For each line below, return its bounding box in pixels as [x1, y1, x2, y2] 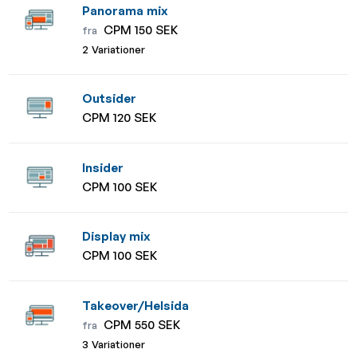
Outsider [82, 91, 137, 107]
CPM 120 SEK [82, 110, 157, 126]
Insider [82, 159, 124, 175]
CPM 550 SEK [100, 316, 181, 332]
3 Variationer [82, 337, 146, 351]
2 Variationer [82, 42, 146, 56]
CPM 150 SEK [100, 22, 178, 37]
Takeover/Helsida [82, 297, 190, 313]
